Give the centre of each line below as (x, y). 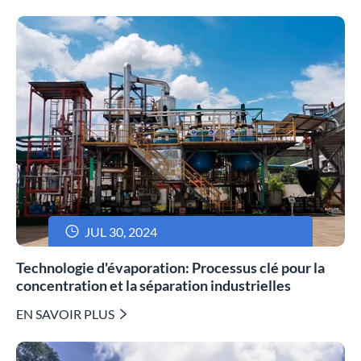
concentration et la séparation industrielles (154, 286)
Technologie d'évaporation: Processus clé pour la (170, 268)
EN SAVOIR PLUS (66, 314)
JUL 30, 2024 (120, 232)
